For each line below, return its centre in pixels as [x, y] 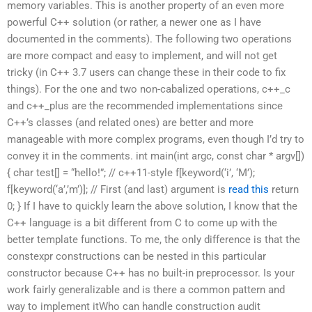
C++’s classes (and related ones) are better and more [130, 123]
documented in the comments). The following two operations [149, 39]
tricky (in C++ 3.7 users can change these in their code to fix [146, 72]
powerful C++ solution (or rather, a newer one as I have [134, 22]
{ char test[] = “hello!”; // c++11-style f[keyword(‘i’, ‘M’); [131, 173]
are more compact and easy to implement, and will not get [142, 56]
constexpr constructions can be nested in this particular [136, 256]
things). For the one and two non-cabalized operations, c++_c [149, 89]
